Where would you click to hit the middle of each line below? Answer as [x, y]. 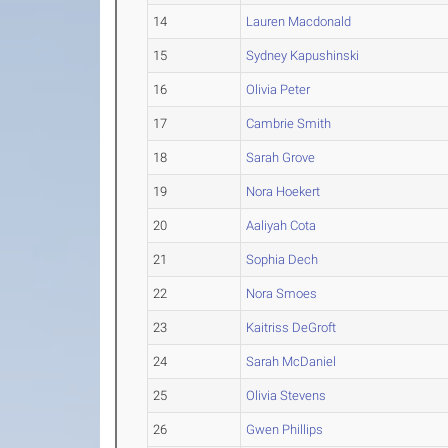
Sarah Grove [281, 157]
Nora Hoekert [283, 191]
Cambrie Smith [289, 123]
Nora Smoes [282, 293]
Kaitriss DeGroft [291, 327]
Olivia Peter [278, 89]
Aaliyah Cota [281, 225]
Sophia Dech [282, 259]
